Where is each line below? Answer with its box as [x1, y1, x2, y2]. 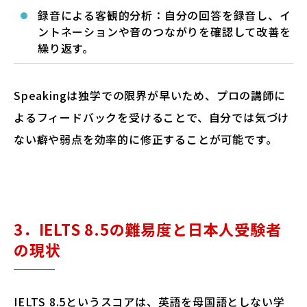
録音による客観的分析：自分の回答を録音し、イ [38, 7, 291, 23]
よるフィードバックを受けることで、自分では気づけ [14, 109, 290, 125]
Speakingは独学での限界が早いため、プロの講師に [14, 87, 286, 103]
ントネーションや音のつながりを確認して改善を [38, 23, 291, 40]
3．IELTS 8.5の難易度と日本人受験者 [14, 218, 282, 240]
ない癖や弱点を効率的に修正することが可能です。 [14, 131, 278, 147]
